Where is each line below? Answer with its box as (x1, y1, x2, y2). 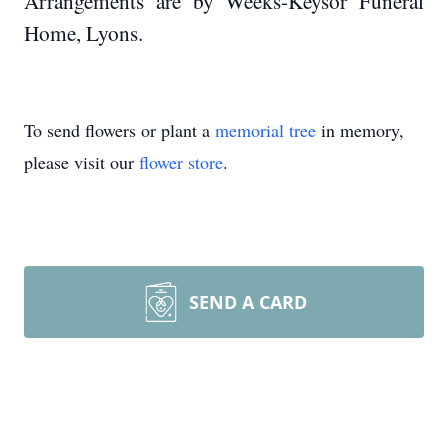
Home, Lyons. (24, 18, 143, 47)
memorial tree (215, 118, 316, 142)
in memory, (316, 118, 404, 142)
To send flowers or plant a (24, 118, 215, 142)
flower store (139, 150, 223, 174)
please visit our (24, 150, 139, 174)
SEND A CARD (189, 290, 307, 314)
